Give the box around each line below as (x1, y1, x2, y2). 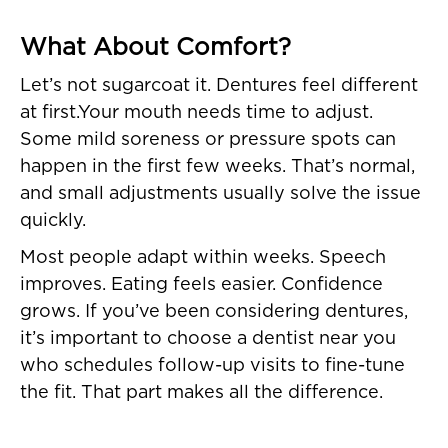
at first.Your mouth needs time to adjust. (20, 104, 373, 123)
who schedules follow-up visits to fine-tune (20, 357, 405, 376)
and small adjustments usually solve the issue (20, 185, 421, 204)
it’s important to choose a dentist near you (20, 330, 396, 349)
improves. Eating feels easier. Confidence (20, 276, 383, 295)
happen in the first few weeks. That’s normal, (20, 158, 415, 177)
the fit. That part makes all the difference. (20, 384, 383, 403)
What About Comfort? (20, 36, 291, 61)
